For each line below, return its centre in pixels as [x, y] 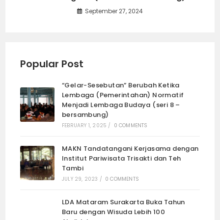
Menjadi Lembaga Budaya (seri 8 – [121, 105]
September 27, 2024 [114, 11]
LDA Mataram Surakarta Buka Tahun [124, 202]
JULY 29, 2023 [80, 179]
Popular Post [52, 64]
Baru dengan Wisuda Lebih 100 [114, 212]
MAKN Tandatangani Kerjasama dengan [130, 148]
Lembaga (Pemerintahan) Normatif [123, 95]
